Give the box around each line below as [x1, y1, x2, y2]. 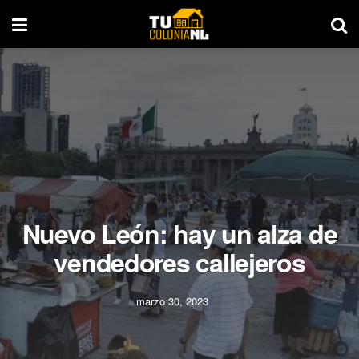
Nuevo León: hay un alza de [22, 215, 337, 252]
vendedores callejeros [54, 244, 305, 280]
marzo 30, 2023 [135, 293, 208, 309]
